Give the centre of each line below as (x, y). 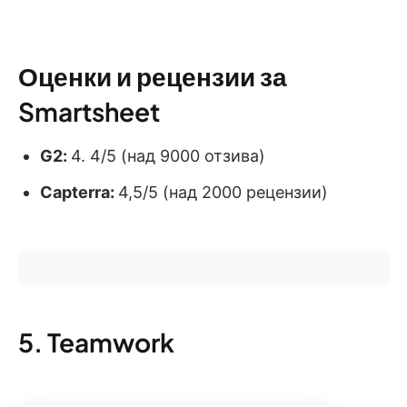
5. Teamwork (96, 342)
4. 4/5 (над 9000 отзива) (168, 156)
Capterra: (79, 193)
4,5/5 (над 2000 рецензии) (223, 193)
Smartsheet (89, 112)
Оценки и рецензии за (153, 76)
